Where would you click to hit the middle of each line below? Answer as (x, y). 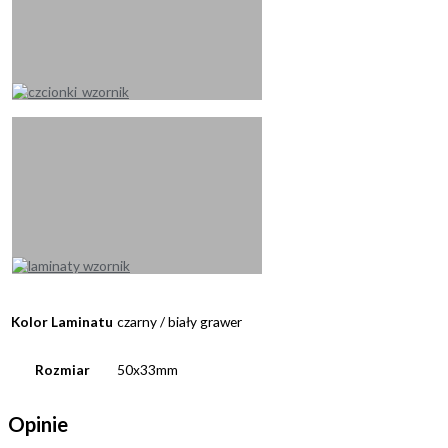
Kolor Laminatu (62, 321)
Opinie (38, 423)
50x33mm (147, 370)
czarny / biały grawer (179, 322)
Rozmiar (62, 369)
